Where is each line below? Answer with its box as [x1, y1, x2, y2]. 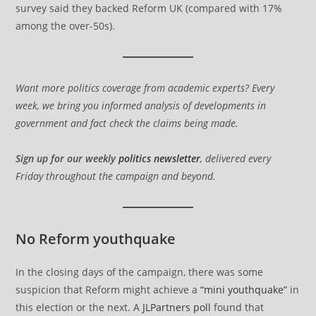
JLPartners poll [142, 300, 212, 315]
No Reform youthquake [16, 229, 176, 249]
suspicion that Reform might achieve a [16, 283, 201, 297]
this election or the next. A [16, 300, 143, 315]
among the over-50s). [16, 19, 116, 33]
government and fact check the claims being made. [16, 116, 239, 130]
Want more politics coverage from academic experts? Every [16, 81, 275, 95]
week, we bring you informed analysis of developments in [16, 99, 267, 113]
